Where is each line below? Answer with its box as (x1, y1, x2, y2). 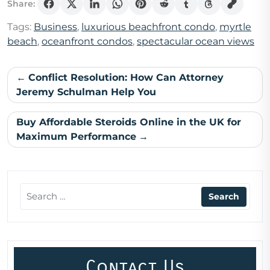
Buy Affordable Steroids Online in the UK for (16, 116, 241, 128)
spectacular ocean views (137, 36, 254, 48)
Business (34, 21, 77, 33)
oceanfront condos (42, 36, 133, 48)
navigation (7, 84, 81, 103)
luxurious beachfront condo (81, 21, 215, 33)
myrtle (219, 21, 251, 33)
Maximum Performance (16, 131, 136, 143)
